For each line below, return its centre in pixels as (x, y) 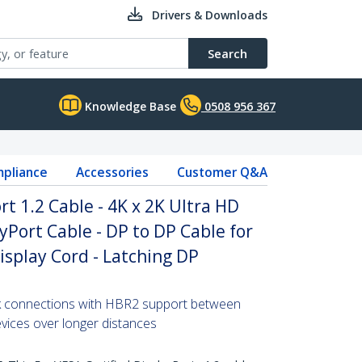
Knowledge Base (129, 106)
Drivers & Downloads (210, 15)
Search (227, 53)
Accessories (112, 172)
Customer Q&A (222, 172)
